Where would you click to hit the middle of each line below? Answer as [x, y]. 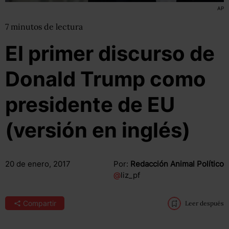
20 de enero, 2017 [38, 164]
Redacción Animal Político [177, 164]
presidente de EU [90, 105]
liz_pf [130, 175]
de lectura [63, 27]
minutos [27, 27]
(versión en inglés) [98, 130]
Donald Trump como [106, 79]
